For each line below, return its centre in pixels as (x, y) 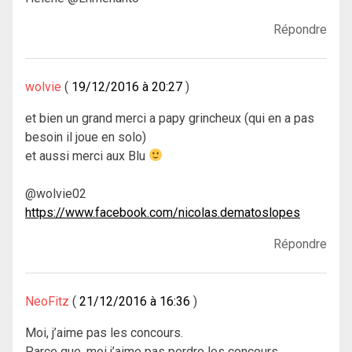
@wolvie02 (56, 193)
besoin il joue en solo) (86, 137)
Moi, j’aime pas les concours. (104, 332)
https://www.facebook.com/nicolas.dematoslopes (163, 212)
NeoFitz (47, 301)
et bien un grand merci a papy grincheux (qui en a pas (170, 118)
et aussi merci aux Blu (87, 156)
